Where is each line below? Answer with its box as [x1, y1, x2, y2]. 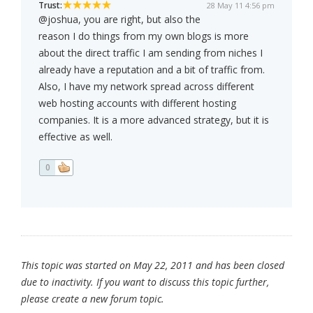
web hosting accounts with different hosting [38, 96, 236, 110]
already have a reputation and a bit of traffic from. [38, 63, 265, 77]
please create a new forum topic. [21, 292, 164, 306]
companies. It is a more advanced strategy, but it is [38, 113, 269, 127]
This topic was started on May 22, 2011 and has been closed [21, 259, 284, 272]
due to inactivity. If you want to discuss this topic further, [21, 275, 269, 289]
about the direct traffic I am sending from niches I [38, 46, 263, 60]
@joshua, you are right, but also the [38, 13, 201, 27]
